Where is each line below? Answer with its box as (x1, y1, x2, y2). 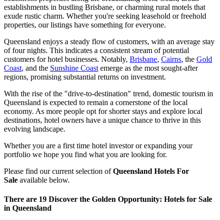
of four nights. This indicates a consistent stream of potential (4, 46, 189, 55)
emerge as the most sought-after (98, 63, 198, 72)
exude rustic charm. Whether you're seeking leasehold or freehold (4, 11, 206, 20)
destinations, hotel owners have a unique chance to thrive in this (4, 115, 201, 124)
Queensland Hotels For (113, 166, 189, 175)
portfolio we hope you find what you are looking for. (4, 150, 167, 159)
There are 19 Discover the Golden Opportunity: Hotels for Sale (4, 195, 212, 204)
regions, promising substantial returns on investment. (4, 72, 166, 81)
